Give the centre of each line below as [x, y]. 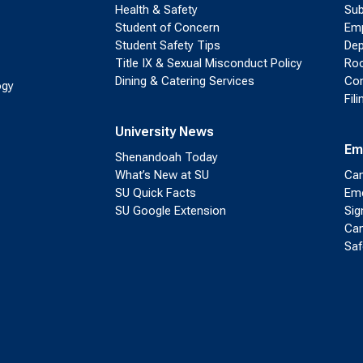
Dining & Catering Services [184, 81]
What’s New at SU [162, 175]
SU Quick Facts [155, 193]
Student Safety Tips [167, 45]
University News [164, 132]
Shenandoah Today [166, 157]
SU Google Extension [170, 211]
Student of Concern [167, 28]
